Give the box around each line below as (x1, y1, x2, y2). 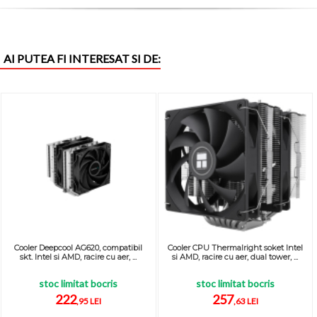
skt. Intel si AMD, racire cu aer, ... (20, 252, 137, 262)
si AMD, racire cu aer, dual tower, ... (172, 252, 299, 262)
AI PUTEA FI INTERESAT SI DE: (4, 52, 161, 66)
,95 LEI (76, 296, 102, 306)
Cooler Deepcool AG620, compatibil (14, 243, 143, 253)
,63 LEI (233, 296, 258, 306)
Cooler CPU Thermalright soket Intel (167, 243, 303, 253)
